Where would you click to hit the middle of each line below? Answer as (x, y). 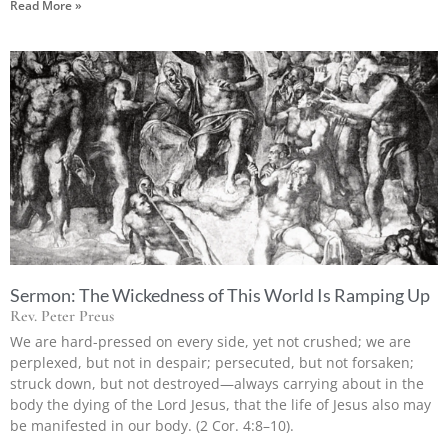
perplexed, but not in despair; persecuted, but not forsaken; (212, 362)
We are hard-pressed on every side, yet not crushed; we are (210, 341)
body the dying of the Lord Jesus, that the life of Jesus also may (220, 404)
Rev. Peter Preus (62, 315)
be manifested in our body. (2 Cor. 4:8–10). (152, 425)
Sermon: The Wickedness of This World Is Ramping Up (220, 294)
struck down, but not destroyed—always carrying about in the (217, 383)
